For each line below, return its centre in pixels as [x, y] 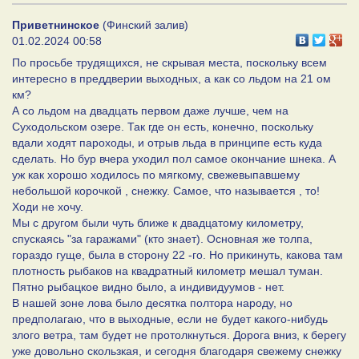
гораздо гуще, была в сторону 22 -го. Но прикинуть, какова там [177, 255]
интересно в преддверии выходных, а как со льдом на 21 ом [171, 79]
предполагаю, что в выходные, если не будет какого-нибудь [170, 319]
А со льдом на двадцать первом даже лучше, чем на [150, 111]
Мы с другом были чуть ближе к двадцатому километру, [158, 223]
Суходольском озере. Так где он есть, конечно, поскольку [163, 127]
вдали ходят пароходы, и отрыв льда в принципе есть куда [167, 143]
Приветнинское [56, 25]
